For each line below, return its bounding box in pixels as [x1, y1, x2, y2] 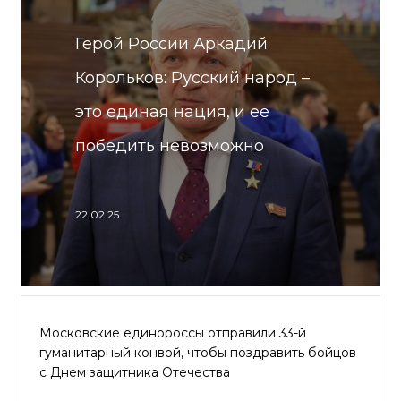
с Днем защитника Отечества [39, 364, 230, 380]
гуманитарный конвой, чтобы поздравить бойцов [39, 345, 356, 361]
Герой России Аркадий [75, 34, 268, 54]
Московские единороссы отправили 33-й [39, 325, 306, 341]
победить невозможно [75, 136, 264, 156]
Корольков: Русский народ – [75, 68, 310, 88]
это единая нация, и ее [75, 102, 269, 122]
